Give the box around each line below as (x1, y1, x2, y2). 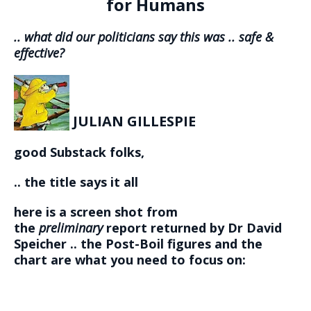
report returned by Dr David (103, 219, 282, 237)
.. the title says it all (14, 174, 138, 191)
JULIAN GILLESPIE (69, 112, 196, 131)
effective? (14, 44, 65, 62)
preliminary (39, 219, 103, 237)
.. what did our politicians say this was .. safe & (14, 28, 274, 46)
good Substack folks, (14, 144, 144, 161)
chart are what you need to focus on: (14, 251, 246, 269)
